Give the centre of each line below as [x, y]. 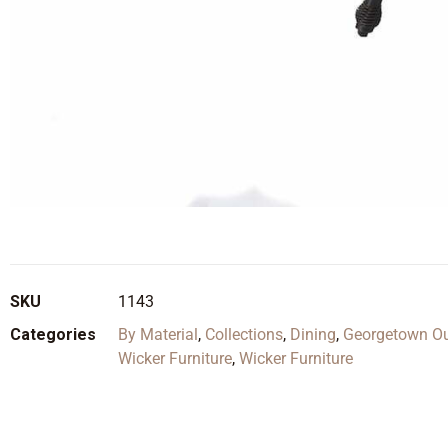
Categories [53, 335]
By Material [158, 335]
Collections [244, 335]
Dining [313, 335]
